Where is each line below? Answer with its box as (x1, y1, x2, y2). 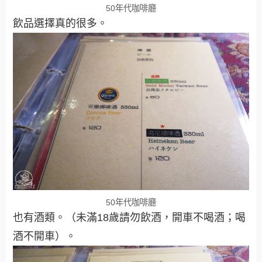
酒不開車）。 (13, 230, 77, 242)
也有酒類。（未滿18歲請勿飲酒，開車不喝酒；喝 (13, 211, 246, 223)
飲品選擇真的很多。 (13, 18, 108, 30)
